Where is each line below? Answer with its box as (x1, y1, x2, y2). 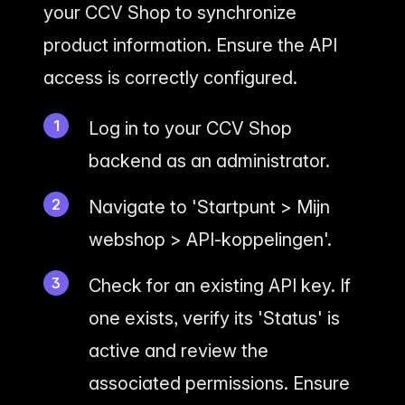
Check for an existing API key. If (89, 274, 351, 297)
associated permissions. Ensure (89, 372, 350, 394)
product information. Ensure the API (43, 33, 337, 56)
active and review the (89, 339, 268, 362)
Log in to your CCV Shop (89, 117, 292, 139)
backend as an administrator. (89, 149, 330, 172)
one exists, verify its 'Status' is (89, 306, 340, 329)
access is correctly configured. (43, 66, 297, 89)
